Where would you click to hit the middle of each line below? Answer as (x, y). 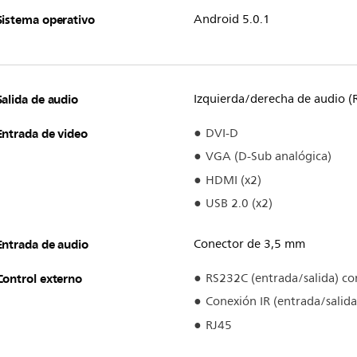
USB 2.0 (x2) (239, 204)
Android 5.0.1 (231, 19)
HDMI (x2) (233, 180)
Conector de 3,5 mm (249, 244)
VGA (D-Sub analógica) (268, 157)
